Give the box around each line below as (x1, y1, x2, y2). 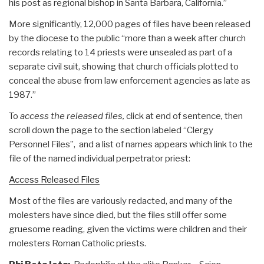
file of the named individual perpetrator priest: (9, 153, 190, 164)
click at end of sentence (126, 110, 221, 121)
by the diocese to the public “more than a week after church (9, 32, 246, 44)
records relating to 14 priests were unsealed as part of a (9, 47, 232, 58)
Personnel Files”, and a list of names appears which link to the (9, 138, 253, 150)
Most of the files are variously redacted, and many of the (9, 195, 233, 206)
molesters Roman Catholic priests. (9, 237, 146, 249)
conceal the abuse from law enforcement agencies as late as (9, 75, 250, 86)
